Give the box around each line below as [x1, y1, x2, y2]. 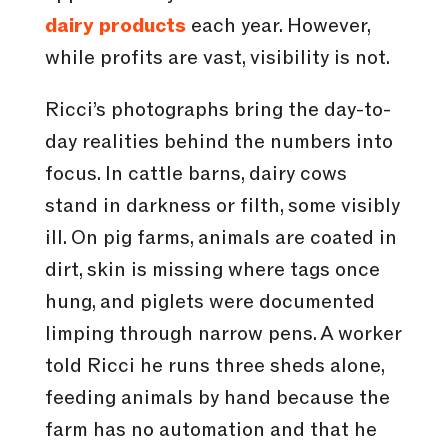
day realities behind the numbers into [44, 129, 393, 156]
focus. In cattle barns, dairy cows [44, 161, 347, 188]
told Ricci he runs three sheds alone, [44, 353, 384, 380]
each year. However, [185, 13, 370, 40]
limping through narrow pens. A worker [44, 321, 402, 348]
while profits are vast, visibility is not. [44, 45, 390, 72]
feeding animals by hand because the [44, 385, 390, 412]
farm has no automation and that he [44, 417, 377, 444]
